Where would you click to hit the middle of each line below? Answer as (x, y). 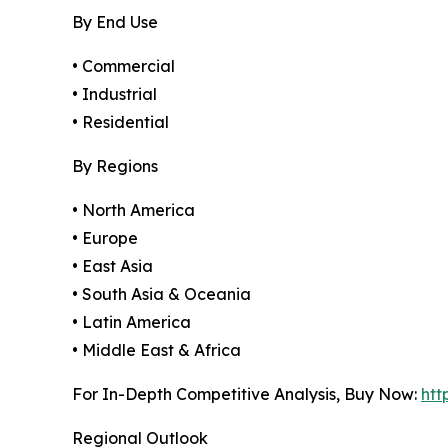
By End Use (115, 22)
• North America (133, 210)
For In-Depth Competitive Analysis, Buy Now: (246, 394)
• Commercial (123, 66)
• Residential (120, 122)
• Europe (105, 238)
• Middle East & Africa (156, 350)
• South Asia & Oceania (161, 294)
